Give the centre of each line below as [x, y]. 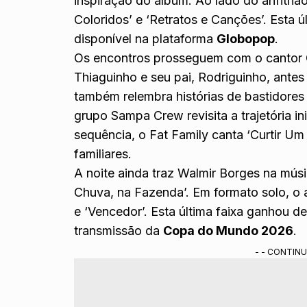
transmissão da [119, 230]
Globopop [246, 38]
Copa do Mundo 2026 [229, 230]
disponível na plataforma [146, 38]
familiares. [103, 153]
